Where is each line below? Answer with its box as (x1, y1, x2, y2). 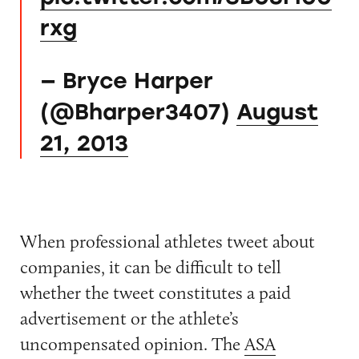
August (236, 99, 318, 126)
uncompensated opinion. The (19, 333, 244, 356)
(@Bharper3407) (39, 99, 236, 126)
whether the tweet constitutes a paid (19, 281, 291, 305)
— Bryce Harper (39, 67, 213, 95)
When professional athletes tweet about (19, 230, 315, 253)
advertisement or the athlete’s (19, 307, 239, 330)
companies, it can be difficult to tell (19, 256, 281, 279)
